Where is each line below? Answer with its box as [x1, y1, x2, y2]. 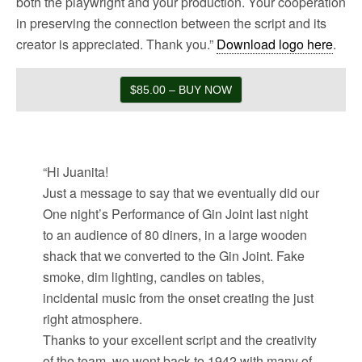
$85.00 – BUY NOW [130, 83, 232, 97]
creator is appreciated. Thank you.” [16, 35, 217, 54]
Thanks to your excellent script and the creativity [42, 330, 317, 350]
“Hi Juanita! [42, 162, 108, 182]
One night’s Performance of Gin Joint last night [42, 204, 308, 224]
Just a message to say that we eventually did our [42, 183, 319, 203]
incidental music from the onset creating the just [42, 288, 314, 308]
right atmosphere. [42, 309, 142, 329]
